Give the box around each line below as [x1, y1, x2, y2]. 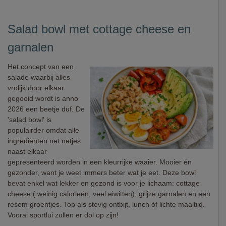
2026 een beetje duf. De [8, 105, 85, 113]
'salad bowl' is [8, 116, 51, 124]
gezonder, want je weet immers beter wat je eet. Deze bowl [8, 168, 196, 177]
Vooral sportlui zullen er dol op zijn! [8, 211, 119, 219]
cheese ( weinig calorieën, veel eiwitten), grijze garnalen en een [8, 190, 210, 198]
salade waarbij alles [8, 73, 70, 81]
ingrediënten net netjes [8, 137, 81, 145]
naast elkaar [8, 147, 47, 155]
